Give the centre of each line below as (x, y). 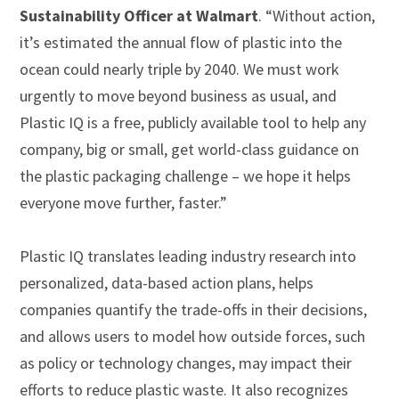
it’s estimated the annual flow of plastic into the (181, 42)
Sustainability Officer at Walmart (139, 15)
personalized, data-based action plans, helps (167, 282)
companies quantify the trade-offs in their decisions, (194, 309)
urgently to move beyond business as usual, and (179, 95)
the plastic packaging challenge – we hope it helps (186, 175)
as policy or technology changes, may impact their (186, 362)
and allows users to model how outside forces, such (193, 336)
